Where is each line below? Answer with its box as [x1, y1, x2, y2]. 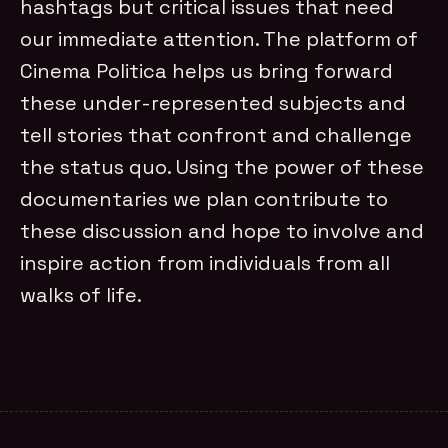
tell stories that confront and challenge [20, 121, 413, 148]
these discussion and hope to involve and [20, 217, 425, 244]
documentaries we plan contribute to [20, 185, 389, 212]
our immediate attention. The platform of [20, 25, 419, 52]
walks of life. [20, 281, 143, 308]
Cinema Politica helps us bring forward [20, 57, 394, 84]
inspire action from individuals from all [20, 249, 391, 276]
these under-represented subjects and [20, 89, 407, 116]
